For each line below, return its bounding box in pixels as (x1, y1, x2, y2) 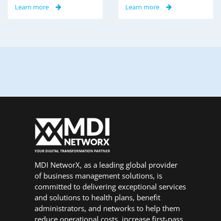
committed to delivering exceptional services (35, 181, 186, 191)
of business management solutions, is (35, 170, 163, 181)
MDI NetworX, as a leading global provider (35, 159, 178, 170)
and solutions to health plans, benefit (35, 192, 161, 202)
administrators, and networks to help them (35, 203, 181, 213)
